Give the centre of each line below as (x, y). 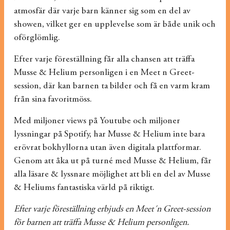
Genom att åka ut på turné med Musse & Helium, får (112, 161)
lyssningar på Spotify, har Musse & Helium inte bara (109, 135)
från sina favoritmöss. (53, 100)
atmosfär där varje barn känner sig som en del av (102, 11)
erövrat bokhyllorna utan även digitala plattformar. (107, 148)
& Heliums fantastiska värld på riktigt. (84, 188)
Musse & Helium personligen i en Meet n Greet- (104, 73)
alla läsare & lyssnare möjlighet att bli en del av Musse (112, 175)
